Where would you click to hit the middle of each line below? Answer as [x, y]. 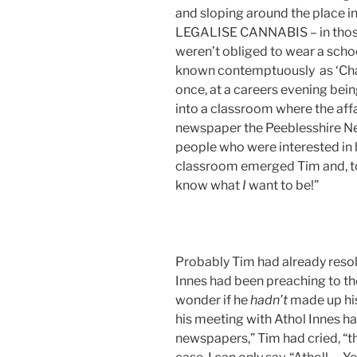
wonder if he [213, 300]
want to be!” [284, 186]
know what [209, 186]
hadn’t [269, 300]
